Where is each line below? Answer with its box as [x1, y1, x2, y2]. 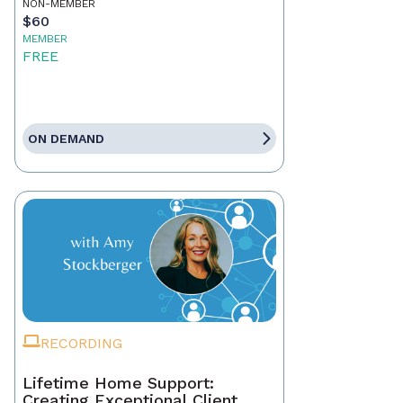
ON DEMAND [28, 131, 104, 147]
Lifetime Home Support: [22, 373, 214, 393]
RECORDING [40, 335, 122, 353]
